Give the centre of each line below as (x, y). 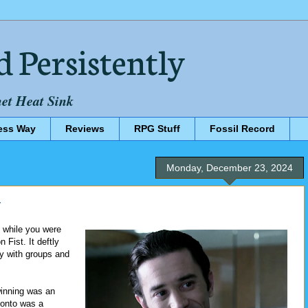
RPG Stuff (157, 129)
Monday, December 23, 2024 (230, 167)
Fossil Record (242, 129)
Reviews (85, 129)
